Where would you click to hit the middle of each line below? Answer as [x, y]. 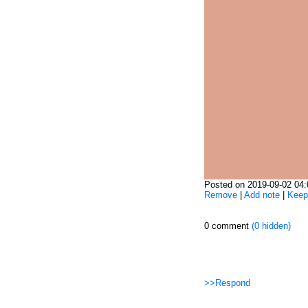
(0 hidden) [269, 225]
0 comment [226, 225]
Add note [262, 195]
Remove [220, 195]
